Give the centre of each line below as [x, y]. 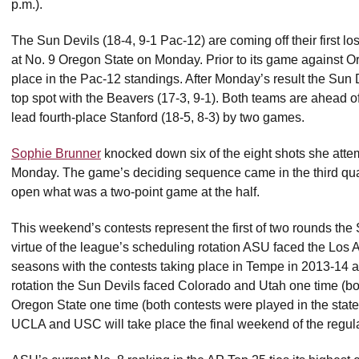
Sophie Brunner [56, 153]
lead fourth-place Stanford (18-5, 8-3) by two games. [159, 117]
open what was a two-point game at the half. [135, 192]
